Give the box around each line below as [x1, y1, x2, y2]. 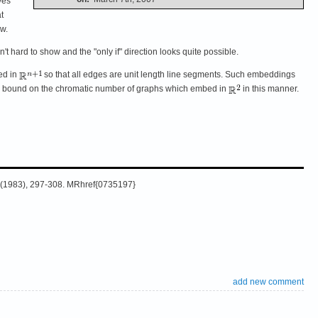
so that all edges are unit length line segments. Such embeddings [42, 69, 295, 79]
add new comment [233, 276, 304, 287]
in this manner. [241, 83, 299, 94]
